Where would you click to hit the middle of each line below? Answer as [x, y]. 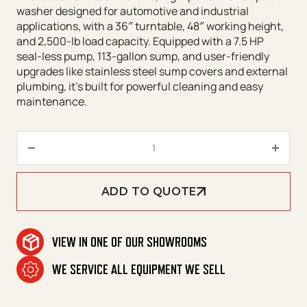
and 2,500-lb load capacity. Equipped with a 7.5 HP [140, 41]
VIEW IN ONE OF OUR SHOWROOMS [130, 242]
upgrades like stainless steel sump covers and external [152, 72]
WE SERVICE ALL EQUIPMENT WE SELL [139, 270]
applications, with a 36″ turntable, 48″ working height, [150, 26]
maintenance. [52, 102]
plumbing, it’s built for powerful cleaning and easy [140, 87]
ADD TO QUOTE [149, 192]
